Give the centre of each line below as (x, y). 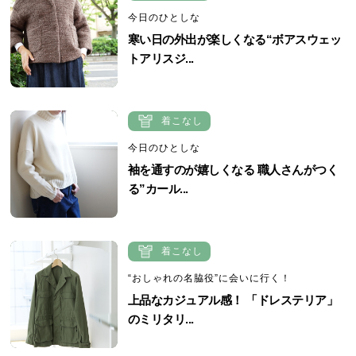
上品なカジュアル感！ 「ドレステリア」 (233, 300)
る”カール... (158, 188)
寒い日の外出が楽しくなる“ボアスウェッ (234, 39)
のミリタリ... (161, 319)
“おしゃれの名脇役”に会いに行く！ (209, 279)
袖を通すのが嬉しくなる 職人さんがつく (233, 169)
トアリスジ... (161, 58)
